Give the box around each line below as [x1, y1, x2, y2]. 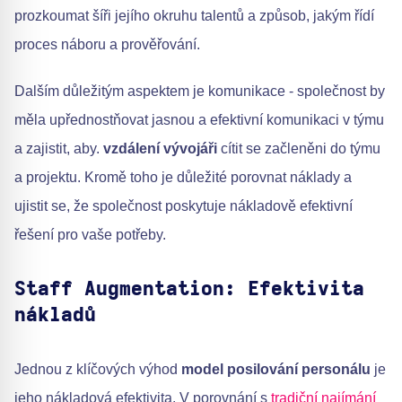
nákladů [14, 305, 96, 325]
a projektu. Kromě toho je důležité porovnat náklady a [14, 170, 352, 185]
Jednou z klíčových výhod [14, 362, 181, 377]
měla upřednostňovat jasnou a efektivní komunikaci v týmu [14, 112, 384, 127]
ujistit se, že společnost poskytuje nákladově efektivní [14, 198, 353, 214]
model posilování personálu [181, 362, 371, 377]
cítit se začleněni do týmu [217, 141, 380, 156]
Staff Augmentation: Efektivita [14, 279, 364, 299]
